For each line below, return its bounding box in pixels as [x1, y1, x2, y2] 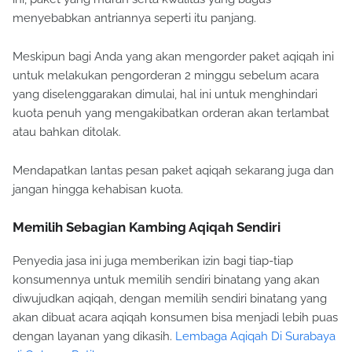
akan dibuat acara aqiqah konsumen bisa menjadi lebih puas [13, 310, 338, 325]
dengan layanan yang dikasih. [13, 329, 175, 344]
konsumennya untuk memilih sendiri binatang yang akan [13, 273, 320, 288]
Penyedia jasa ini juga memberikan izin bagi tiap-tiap [13, 254, 293, 269]
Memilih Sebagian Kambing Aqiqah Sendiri [13, 219, 280, 236]
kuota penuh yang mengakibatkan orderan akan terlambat [13, 106, 329, 121]
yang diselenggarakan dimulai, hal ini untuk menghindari [13, 87, 317, 102]
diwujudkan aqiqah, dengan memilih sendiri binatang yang [13, 291, 327, 306]
